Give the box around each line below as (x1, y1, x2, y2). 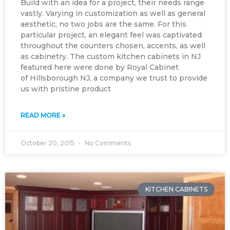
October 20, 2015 (21, 139, 76, 147)
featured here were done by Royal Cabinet (21, 63, 179, 72)
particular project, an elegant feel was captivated (21, 30, 202, 40)
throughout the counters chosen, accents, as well (21, 41, 205, 50)
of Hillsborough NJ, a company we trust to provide (21, 73, 207, 83)
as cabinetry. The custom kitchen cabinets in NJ (21, 52, 201, 61)
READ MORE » (21, 111, 65, 119)
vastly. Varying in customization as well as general (21, 9, 205, 18)
